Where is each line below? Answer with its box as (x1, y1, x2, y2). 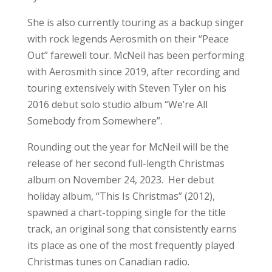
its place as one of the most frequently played (27, 238, 234, 252)
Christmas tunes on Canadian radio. (27, 254, 189, 268)
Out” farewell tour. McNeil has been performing (27, 48, 245, 62)
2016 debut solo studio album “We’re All (27, 97, 208, 111)
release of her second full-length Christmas (27, 156, 225, 170)
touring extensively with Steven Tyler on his (27, 81, 226, 95)
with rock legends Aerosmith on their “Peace (27, 32, 229, 46)
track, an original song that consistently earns (27, 222, 237, 236)
